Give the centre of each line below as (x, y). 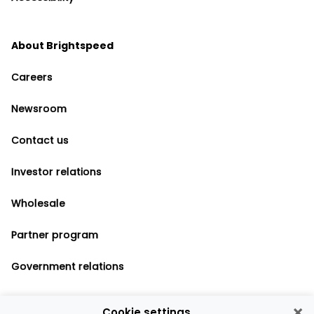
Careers (32, 77)
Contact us (40, 140)
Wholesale (38, 203)
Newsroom (39, 109)
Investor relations (56, 172)
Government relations (68, 266)
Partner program (55, 235)
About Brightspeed (62, 46)
